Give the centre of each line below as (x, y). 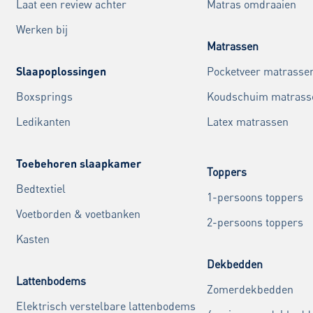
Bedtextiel (41, 189)
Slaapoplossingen (61, 71)
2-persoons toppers (255, 223)
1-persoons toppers (255, 197)
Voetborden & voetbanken (78, 214)
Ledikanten (43, 122)
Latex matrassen (248, 122)
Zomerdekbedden (250, 290)
